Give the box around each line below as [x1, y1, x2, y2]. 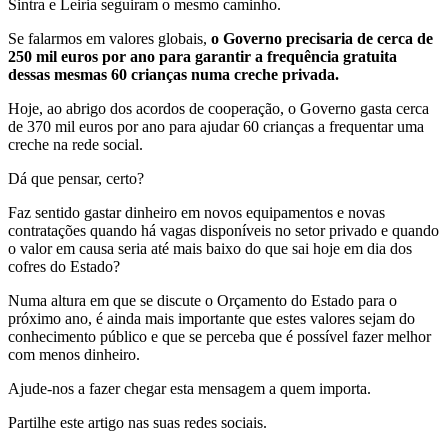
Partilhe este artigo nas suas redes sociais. [8, 414, 271, 432]
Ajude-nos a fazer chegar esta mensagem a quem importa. [8, 380, 375, 398]
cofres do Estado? [8, 258, 124, 276]
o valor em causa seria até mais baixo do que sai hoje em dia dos [8, 240, 412, 258]
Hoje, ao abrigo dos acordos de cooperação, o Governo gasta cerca [8, 100, 429, 118]
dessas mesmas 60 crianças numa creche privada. [8, 66, 343, 84]
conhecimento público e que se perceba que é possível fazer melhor [8, 328, 431, 346]
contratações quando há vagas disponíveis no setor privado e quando [8, 222, 439, 240]
